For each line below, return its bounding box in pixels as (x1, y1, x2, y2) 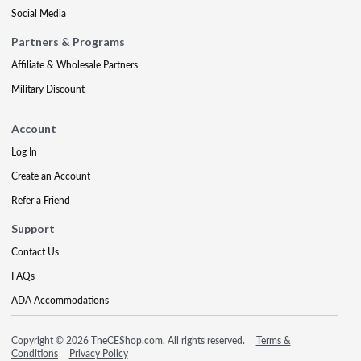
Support (11, 222, 55, 235)
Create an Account (11, 169, 90, 183)
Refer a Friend (11, 193, 70, 207)
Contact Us (11, 245, 59, 259)
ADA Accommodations (11, 293, 109, 307)
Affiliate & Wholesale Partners (11, 58, 138, 72)
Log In (11, 145, 37, 159)
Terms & (255, 334, 291, 347)
